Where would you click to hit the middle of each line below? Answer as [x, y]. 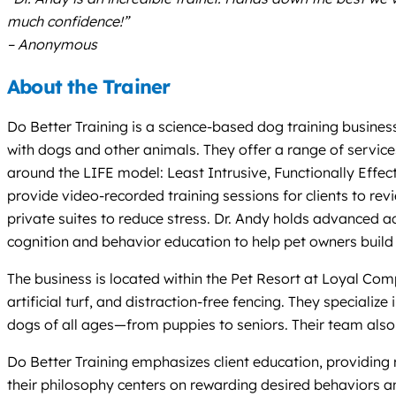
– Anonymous [52, 44]
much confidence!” [68, 21]
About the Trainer [89, 86]
